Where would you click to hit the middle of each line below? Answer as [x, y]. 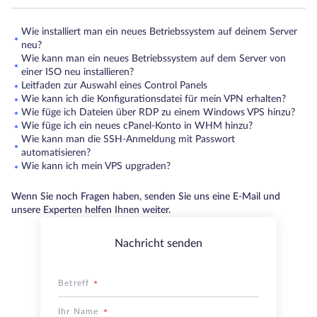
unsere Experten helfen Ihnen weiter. [91, 210]
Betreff [74, 283]
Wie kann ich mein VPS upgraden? [96, 166]
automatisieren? [56, 153]
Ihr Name [79, 311]
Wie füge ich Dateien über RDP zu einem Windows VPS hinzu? [158, 113]
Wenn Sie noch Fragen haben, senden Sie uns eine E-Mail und [146, 197]
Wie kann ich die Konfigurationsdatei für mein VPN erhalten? [154, 99]
